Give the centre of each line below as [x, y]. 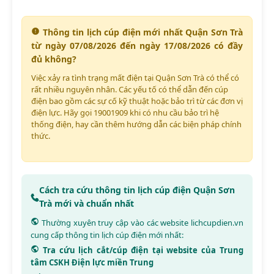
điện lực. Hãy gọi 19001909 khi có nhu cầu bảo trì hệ [125, 112]
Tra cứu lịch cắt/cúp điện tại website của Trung [141, 250]
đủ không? [54, 59]
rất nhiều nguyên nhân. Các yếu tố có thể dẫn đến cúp [130, 89]
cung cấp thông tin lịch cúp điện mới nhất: [107, 235]
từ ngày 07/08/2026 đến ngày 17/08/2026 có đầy [137, 45]
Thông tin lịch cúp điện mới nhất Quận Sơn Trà [141, 32]
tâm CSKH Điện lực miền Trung [92, 262]
